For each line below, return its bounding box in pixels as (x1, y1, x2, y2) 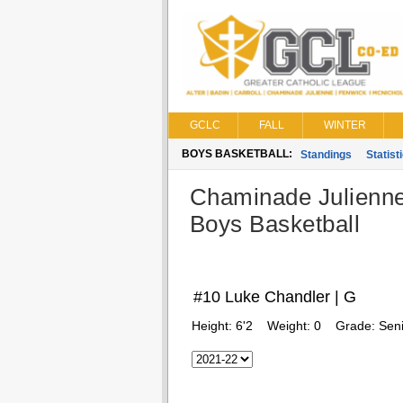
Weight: (266, 318, 314, 333)
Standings (300, 148, 352, 161)
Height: (191, 318, 236, 333)
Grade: (335, 318, 379, 333)
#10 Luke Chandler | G (193, 288, 356, 306)
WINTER (323, 119, 366, 131)
